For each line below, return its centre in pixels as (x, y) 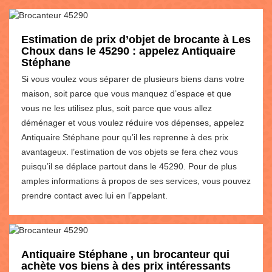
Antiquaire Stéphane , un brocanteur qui (125, 254)
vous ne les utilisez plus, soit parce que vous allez (117, 108)
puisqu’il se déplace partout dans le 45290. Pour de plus (129, 166)
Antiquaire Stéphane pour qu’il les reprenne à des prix (125, 137)
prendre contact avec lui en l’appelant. (94, 195)
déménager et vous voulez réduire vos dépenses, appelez (133, 122)
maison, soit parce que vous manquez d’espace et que (126, 93)
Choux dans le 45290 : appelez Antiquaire (128, 51)
